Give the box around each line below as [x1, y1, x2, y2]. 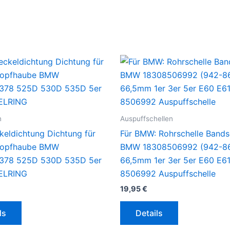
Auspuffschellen [120, 114, 173, 123]
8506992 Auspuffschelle [120, 168, 216, 179]
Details [136, 208, 163, 219]
